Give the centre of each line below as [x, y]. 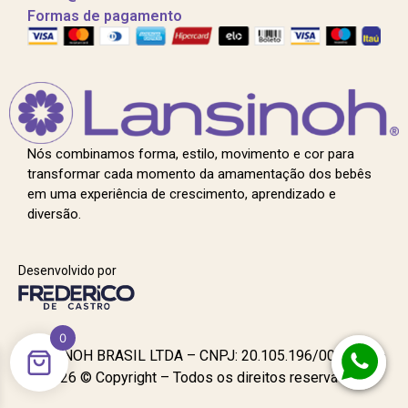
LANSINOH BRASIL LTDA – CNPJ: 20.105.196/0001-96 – [204, 356]
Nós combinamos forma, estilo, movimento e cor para [191, 153]
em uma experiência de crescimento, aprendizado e [182, 194]
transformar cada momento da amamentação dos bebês [199, 173]
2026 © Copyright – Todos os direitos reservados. [204, 378]
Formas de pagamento [105, 15]
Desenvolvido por [67, 270]
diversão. [54, 214]
